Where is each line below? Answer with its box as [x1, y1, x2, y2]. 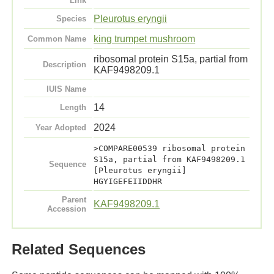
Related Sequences [12, 241, 146, 258]
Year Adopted [35, 123, 86, 133]
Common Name [27, 34, 86, 44]
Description [42, 60, 86, 70]
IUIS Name [46, 84, 86, 94]
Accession [46, 204, 86, 214]
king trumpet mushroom [94, 34, 196, 45]
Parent [61, 195, 86, 205]
